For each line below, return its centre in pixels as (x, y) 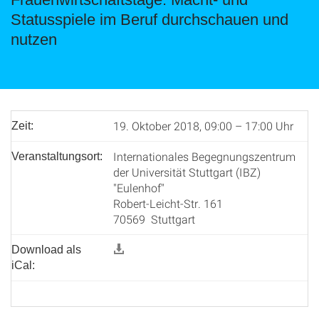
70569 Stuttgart (154, 219)
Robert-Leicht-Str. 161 (168, 203)
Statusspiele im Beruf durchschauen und (150, 20)
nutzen (34, 40)
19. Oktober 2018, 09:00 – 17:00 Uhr (203, 126)
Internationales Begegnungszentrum (204, 156)
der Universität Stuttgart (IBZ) (187, 172)
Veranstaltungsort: (57, 156)
